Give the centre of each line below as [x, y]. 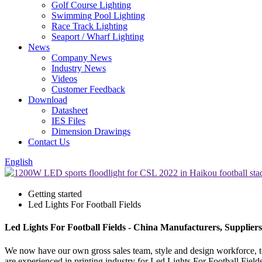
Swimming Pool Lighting [98, 15]
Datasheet [70, 110]
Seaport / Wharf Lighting [98, 37]
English [19, 162]
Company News [82, 58]
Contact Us [49, 142]
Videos [64, 79]
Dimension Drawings [91, 131]
